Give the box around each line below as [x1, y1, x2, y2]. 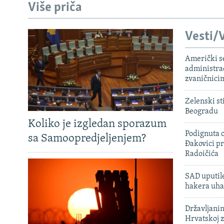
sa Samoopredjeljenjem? [28, 132, 146, 144]
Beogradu [185, 107, 218, 115]
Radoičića [185, 149, 218, 158]
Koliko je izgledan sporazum [28, 118, 166, 130]
